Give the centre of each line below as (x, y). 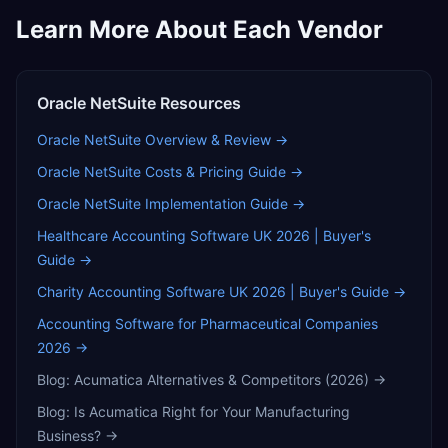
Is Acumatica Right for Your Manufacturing (212, 411)
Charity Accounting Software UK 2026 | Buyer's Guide (213, 291)
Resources (198, 103)
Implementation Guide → (223, 203)
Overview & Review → (214, 139)
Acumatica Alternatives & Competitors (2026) (221, 379)
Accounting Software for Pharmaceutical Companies (207, 323)
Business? (69, 435)
